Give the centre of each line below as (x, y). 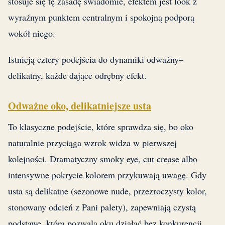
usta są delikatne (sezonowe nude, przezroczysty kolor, (107, 191)
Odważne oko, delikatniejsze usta (80, 106)
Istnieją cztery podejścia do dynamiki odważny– (96, 60)
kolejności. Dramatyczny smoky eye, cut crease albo (103, 159)
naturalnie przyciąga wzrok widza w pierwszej (92, 143)
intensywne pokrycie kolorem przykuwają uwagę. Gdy (107, 175)
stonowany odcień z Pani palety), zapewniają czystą (102, 207)
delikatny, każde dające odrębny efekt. (77, 76)
